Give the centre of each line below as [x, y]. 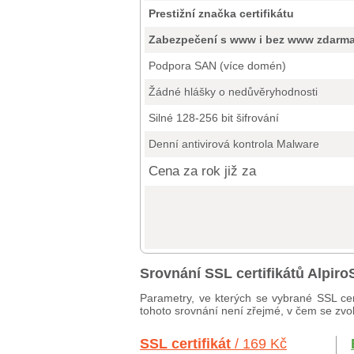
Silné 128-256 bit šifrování [214, 118]
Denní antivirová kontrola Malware [234, 144]
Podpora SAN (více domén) [217, 66]
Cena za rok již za [202, 171]
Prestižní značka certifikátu [221, 13]
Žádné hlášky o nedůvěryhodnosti [233, 92]
